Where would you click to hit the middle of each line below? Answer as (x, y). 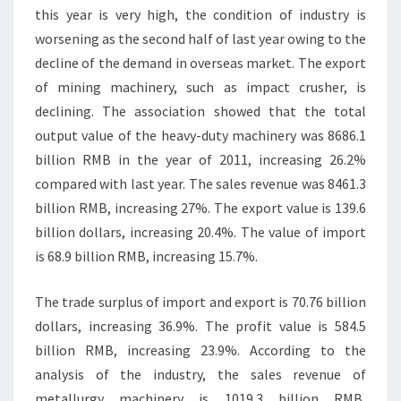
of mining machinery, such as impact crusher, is (200, 87)
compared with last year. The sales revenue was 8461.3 (200, 183)
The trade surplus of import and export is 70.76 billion (200, 302)
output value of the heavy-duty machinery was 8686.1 (200, 135)
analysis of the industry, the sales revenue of (200, 374)
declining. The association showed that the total (200, 111)
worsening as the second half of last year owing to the (200, 38)
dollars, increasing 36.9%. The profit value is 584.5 (200, 326)
